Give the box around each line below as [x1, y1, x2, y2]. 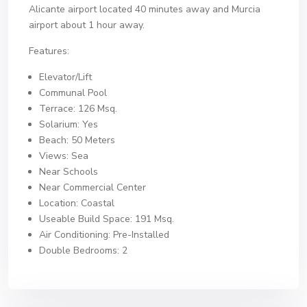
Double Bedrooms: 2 [39, 244, 127, 257]
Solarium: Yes [39, 118, 98, 131]
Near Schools [39, 165, 98, 178]
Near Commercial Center [39, 181, 146, 194]
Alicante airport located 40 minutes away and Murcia [29, 3, 260, 16]
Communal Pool [39, 86, 107, 99]
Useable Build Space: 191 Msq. [39, 212, 174, 225]
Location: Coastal [39, 197, 114, 210]
